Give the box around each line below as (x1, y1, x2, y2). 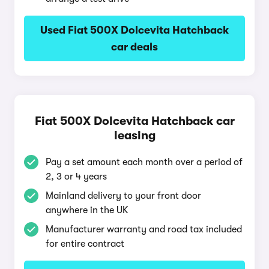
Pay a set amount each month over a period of (46, 157, 243, 168)
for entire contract (46, 238, 124, 249)
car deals (111, 41, 158, 53)
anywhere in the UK (46, 205, 128, 216)
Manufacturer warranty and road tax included (46, 224, 242, 235)
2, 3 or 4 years (46, 171, 107, 182)
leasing (113, 128, 156, 142)
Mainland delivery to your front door (46, 190, 201, 201)
